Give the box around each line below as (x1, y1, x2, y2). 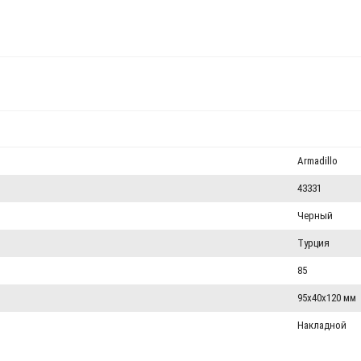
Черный (297, 210, 333, 222)
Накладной (297, 319, 346, 331)
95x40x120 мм (297, 292, 356, 304)
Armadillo (297, 155, 338, 167)
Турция (297, 237, 330, 249)
